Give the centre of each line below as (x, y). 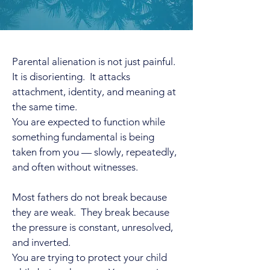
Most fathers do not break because (89, 197)
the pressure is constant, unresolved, (93, 227)
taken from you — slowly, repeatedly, (94, 152)
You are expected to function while (89, 122)
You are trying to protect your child (89, 257)
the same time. (45, 107)
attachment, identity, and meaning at (94, 92)
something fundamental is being (83, 137)
